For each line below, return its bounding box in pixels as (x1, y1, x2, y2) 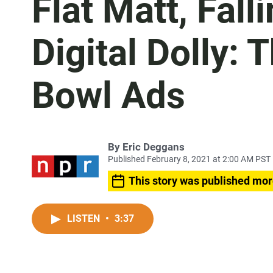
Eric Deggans (122, 141, 185, 153)
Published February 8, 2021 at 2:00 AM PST (108, 154, 271, 164)
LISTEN (67, 213, 102, 224)
